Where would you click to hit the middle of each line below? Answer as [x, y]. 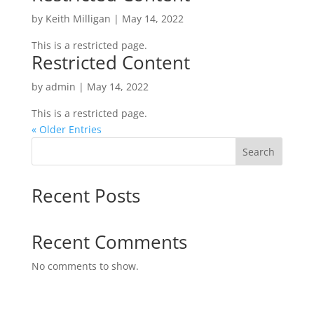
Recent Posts [86, 196]
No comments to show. [85, 266]
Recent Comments [109, 242]
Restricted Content [110, 62]
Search [259, 151]
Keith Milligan [78, 19]
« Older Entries [66, 129]
